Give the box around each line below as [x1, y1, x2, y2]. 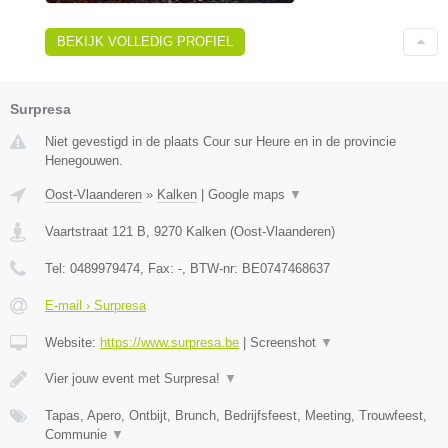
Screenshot [250, 334, 320, 350]
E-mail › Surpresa [45, 297, 146, 313]
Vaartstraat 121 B [45, 223, 146, 239]
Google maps [208, 186, 289, 202]
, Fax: [140, 260, 178, 276]
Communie [45, 426, 111, 442]
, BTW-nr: [182, 260, 242, 276]
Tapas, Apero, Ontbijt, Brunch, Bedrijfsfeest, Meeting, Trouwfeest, [45, 407, 427, 423]
